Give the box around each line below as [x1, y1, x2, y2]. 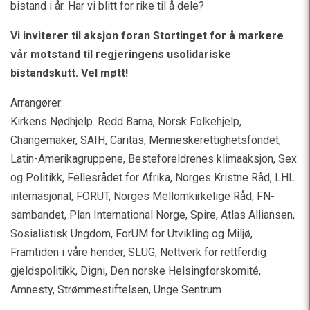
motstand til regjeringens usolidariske [30, 48, 231, 62]
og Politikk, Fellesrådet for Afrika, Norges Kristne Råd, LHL [10, 171, 295, 185]
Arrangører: [10, 96, 63, 110]
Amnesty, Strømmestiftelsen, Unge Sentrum [10, 283, 221, 297]
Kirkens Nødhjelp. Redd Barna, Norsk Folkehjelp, [10, 115, 241, 129]
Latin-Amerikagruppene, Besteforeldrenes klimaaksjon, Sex [10, 152, 297, 166]
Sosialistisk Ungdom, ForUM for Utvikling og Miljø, [10, 227, 253, 241]
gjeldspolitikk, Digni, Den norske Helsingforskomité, [10, 264, 261, 278]
